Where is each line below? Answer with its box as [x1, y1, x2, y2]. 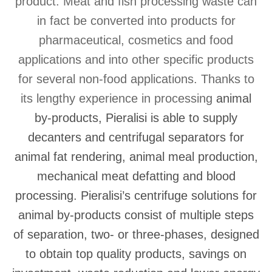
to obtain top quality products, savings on [25, 247, 246, 260]
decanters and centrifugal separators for [28, 131, 244, 144]
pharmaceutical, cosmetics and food [39, 33, 233, 47]
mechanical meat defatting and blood [36, 169, 236, 183]
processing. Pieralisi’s [15, 189, 134, 202]
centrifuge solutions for [134, 189, 257, 202]
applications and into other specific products [18, 53, 254, 66]
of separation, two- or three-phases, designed [13, 228, 259, 241]
